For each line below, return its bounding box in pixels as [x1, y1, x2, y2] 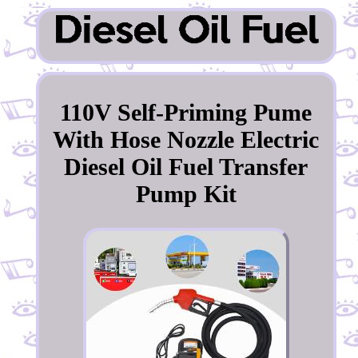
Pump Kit [135, 180, 237, 207]
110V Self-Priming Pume [60, 98, 312, 125]
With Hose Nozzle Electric [53, 125, 320, 153]
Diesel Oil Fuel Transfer [64, 153, 308, 180]
